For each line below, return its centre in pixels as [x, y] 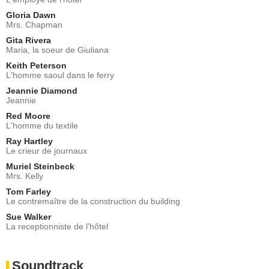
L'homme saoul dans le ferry [60, 75]
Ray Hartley [29, 141]
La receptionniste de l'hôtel [57, 226]
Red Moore [28, 116]
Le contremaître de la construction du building [93, 201]
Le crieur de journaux [47, 150]
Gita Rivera [29, 40]
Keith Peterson [36, 65]
